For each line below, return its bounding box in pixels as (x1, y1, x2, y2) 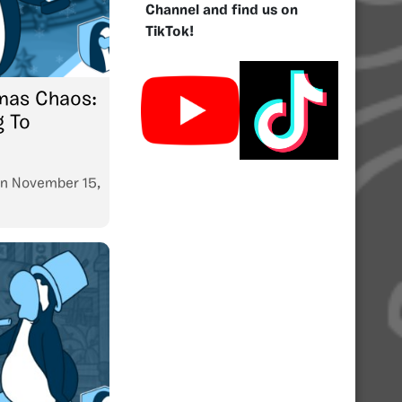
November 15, (12, 176, 100, 191)
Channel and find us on (145, 3, 298, 18)
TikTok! (145, 24, 194, 39)
